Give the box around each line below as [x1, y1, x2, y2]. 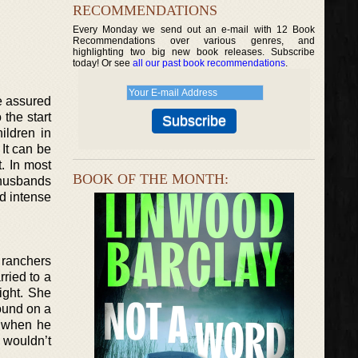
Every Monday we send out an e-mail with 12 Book [73, 24, 316, 35]
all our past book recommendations [133, 58, 285, 69]
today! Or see [73, 58, 133, 69]
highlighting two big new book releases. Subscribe [73, 46, 316, 58]
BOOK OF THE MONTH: [73, 171, 229, 187]
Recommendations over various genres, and [73, 35, 316, 46]
